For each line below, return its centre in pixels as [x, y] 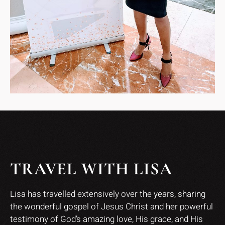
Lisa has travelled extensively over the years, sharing [108, 194]
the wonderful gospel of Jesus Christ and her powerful [111, 206]
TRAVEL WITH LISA [91, 169]
